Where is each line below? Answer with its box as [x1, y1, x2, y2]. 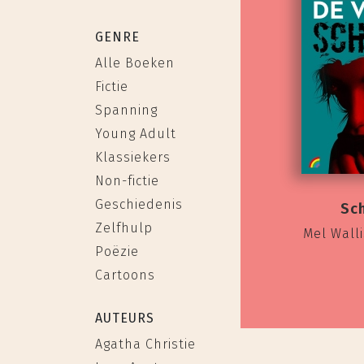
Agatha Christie [95, 336, 196, 352]
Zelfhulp [95, 220, 153, 236]
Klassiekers [95, 149, 171, 165]
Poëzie [95, 244, 139, 259]
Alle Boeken [95, 55, 175, 71]
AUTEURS [95, 310, 154, 326]
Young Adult [95, 126, 176, 141]
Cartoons [95, 267, 155, 283]
